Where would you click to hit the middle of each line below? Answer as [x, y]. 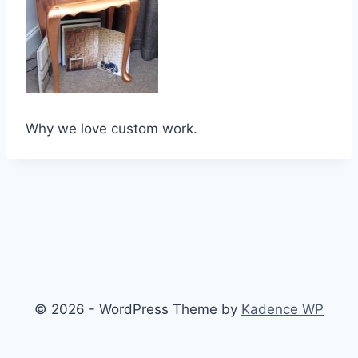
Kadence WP [282, 309]
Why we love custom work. [111, 129]
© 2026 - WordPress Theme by [138, 309]
